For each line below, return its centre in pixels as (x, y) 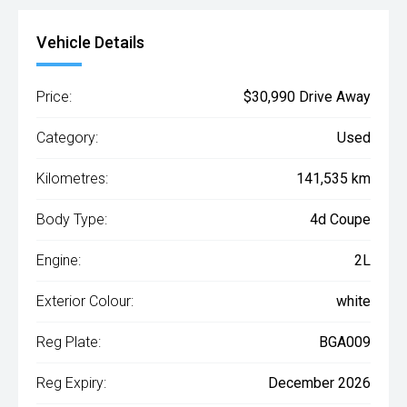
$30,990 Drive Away (307, 97)
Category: (67, 138)
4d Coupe (340, 220)
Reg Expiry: (71, 383)
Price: (54, 97)
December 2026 (319, 383)
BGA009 (345, 342)
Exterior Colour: (85, 302)
